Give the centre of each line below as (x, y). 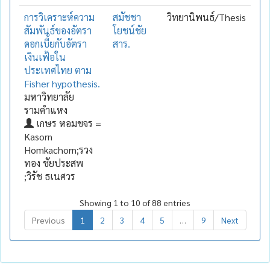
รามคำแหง (46, 110)
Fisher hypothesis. (62, 83)
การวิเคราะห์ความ (59, 17)
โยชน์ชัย (130, 30)
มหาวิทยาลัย (49, 96)
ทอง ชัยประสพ (54, 163)
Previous (48, 220)
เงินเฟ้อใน (45, 57)
